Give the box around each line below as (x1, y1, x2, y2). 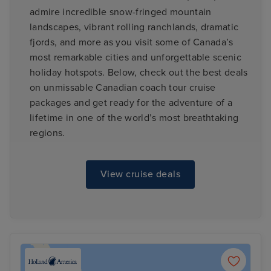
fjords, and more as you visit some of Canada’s (30, 36, 233, 48)
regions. (30, 126, 65, 139)
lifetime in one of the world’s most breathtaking (30, 111, 239, 124)
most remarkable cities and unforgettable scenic (30, 51, 242, 64)
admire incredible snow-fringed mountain (30, 5, 212, 18)
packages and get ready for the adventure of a (30, 96, 233, 109)
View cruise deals (100, 168, 181, 181)
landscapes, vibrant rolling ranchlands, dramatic (30, 21, 239, 33)
